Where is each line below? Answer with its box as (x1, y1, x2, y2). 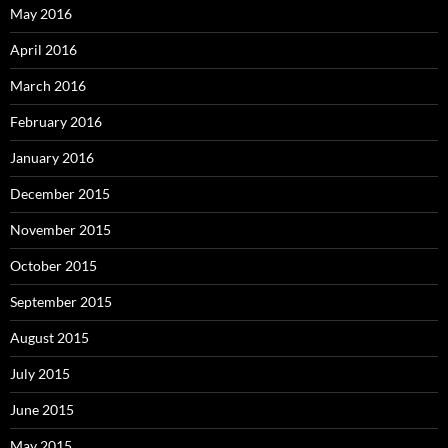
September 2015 (10, 292, 112, 310)
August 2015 (10, 328, 89, 346)
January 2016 (10, 148, 94, 166)
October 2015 (10, 256, 97, 274)
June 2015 (10, 400, 74, 418)
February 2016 (10, 112, 102, 130)
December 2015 (10, 184, 110, 202)
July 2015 (10, 364, 70, 382)
